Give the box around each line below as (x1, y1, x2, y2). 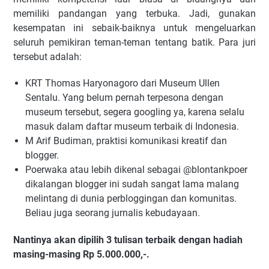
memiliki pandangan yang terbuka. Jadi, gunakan (13, 7, 256, 19)
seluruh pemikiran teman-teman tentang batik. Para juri (13, 36, 256, 48)
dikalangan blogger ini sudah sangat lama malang (25, 178, 239, 190)
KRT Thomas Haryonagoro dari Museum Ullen (25, 77, 220, 89)
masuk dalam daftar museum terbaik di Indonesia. (25, 120, 239, 132)
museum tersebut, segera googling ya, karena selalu (25, 106, 244, 118)
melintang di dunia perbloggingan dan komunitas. (25, 192, 237, 204)
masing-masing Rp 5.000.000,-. (13, 248, 152, 260)
